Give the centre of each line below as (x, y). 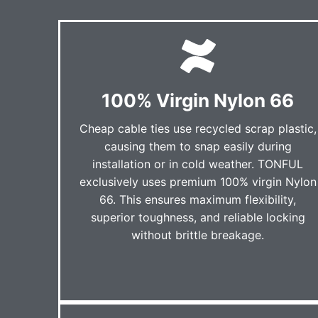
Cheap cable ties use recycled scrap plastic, (198, 128)
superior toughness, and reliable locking (198, 217)
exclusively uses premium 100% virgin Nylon (198, 181)
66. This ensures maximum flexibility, (198, 199)
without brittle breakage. (198, 235)
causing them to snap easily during (198, 146)
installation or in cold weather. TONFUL (198, 164)
